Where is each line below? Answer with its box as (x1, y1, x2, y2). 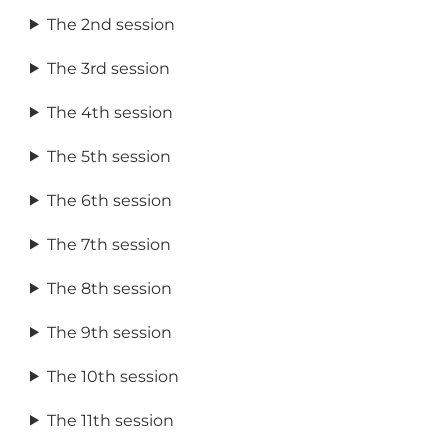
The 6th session (46, 190, 172, 210)
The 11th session (46, 410, 174, 430)
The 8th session (46, 278, 172, 298)
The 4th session (46, 102, 173, 122)
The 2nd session (46, 14, 175, 34)
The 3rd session (46, 58, 170, 78)
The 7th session (46, 234, 171, 254)
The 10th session (46, 366, 179, 386)
